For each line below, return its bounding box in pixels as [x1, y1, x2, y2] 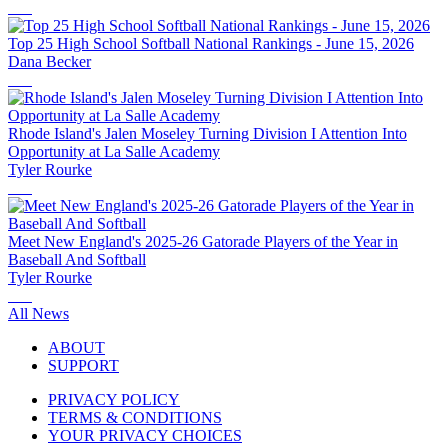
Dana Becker [8, 52, 91, 70]
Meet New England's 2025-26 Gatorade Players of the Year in [8, 232, 398, 250]
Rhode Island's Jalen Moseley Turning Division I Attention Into [8, 124, 407, 142]
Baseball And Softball [8, 250, 146, 268]
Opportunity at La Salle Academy [8, 142, 220, 160]
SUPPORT [48, 356, 119, 374]
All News [8, 304, 69, 322]
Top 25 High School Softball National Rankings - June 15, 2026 [8, 34, 414, 52]
